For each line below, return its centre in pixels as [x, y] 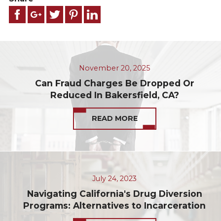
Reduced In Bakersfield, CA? [114, 95]
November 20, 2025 [115, 68]
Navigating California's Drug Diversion [114, 193]
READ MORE [114, 119]
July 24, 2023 [115, 179]
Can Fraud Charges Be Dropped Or [114, 83]
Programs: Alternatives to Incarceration [115, 205]
